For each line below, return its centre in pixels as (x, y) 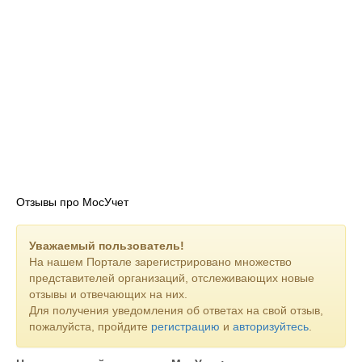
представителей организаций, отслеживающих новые (172, 278)
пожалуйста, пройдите (90, 326)
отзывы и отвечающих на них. (108, 294)
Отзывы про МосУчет (72, 202)
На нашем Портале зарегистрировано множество (160, 262)
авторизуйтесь (271, 326)
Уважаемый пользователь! (107, 246)
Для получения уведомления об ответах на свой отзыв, (176, 310)
